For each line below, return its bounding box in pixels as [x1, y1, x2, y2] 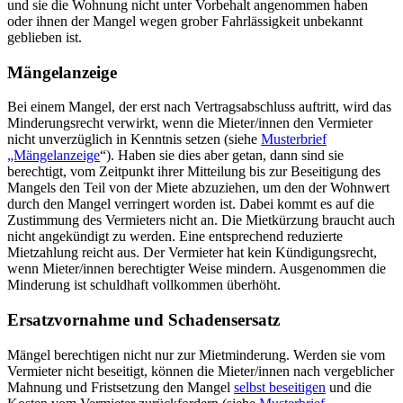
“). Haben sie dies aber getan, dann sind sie [100, 148, 344, 164]
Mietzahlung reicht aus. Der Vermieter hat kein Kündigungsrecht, [7, 245, 377, 261]
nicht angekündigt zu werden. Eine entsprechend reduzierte [7, 228, 343, 245]
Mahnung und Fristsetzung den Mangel [7, 379, 234, 395]
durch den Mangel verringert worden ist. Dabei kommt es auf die [7, 196, 374, 212]
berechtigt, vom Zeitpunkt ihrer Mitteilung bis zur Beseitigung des [7, 164, 381, 180]
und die [326, 379, 372, 395]
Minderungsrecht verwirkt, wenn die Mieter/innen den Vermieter [7, 115, 372, 131]
